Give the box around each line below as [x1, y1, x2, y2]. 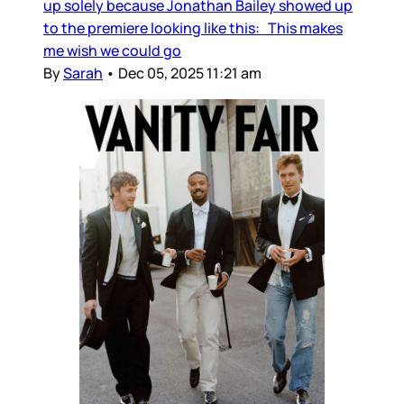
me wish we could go [43, 41, 181, 61]
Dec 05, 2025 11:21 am [118, 63, 262, 84]
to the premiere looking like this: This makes [43, 18, 343, 39]
